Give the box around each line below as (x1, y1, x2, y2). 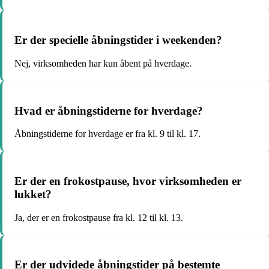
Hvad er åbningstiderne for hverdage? (14, 104, 203, 117)
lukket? (14, 187, 52, 201)
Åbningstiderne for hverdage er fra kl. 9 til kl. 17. (14, 128, 201, 139)
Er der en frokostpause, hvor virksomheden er (14, 174, 241, 187)
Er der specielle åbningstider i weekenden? (14, 34, 222, 47)
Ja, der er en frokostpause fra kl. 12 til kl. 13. (14, 212, 183, 223)
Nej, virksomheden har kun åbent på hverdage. (14, 58, 192, 68)
